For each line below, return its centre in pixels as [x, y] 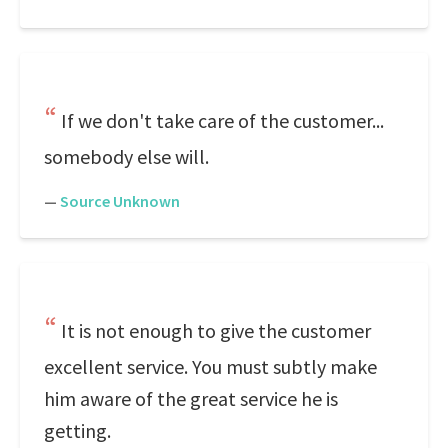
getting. [77, 430]
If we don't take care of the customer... [222, 120]
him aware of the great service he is [191, 398]
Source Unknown [120, 201]
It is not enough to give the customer [216, 330]
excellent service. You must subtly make [210, 366]
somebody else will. [126, 156]
